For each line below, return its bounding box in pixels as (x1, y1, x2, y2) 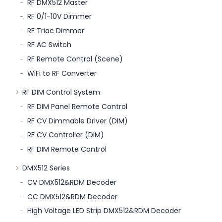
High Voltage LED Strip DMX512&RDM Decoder (27, 206, 181, 216)
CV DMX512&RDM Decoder (27, 177, 116, 188)
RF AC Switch (27, 40, 71, 50)
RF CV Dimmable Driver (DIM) (27, 115, 128, 126)
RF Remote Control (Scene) (27, 54, 123, 64)
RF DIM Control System (22, 87, 100, 98)
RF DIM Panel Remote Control (27, 102, 127, 112)
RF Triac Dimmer (27, 25, 84, 36)
